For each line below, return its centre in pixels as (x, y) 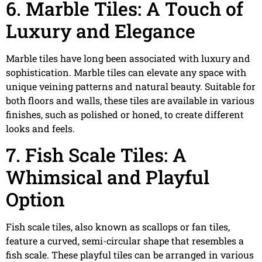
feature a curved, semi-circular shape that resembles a (125, 240)
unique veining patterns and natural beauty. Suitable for (131, 86)
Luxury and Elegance (101, 30)
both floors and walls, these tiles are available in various (130, 100)
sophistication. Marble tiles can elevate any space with (126, 72)
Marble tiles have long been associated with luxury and (128, 58)
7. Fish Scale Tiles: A (96, 154)
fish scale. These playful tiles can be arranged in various (130, 254)
